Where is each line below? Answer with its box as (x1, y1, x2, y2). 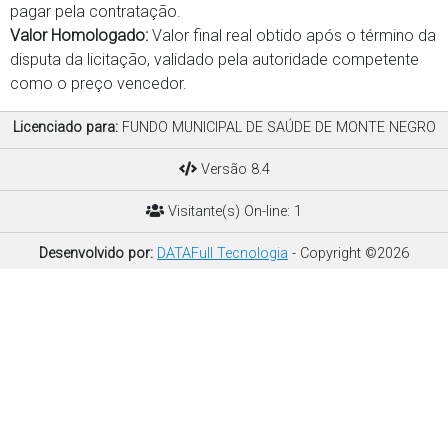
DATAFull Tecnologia (157, 245, 288, 262)
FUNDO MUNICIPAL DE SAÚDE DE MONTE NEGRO (117, 119, 436, 136)
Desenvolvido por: (39, 245, 153, 262)
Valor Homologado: (10, 26, 148, 45)
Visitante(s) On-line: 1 (164, 203, 302, 220)
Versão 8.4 (196, 161, 270, 178)
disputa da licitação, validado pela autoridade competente (10, 50, 419, 69)
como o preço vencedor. (10, 74, 187, 93)
